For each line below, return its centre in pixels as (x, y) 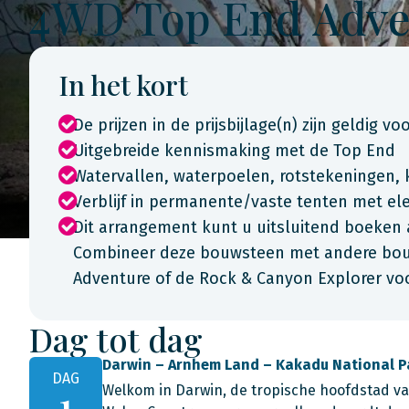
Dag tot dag (116, 339)
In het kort (123, 85)
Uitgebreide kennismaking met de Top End (234, 151)
